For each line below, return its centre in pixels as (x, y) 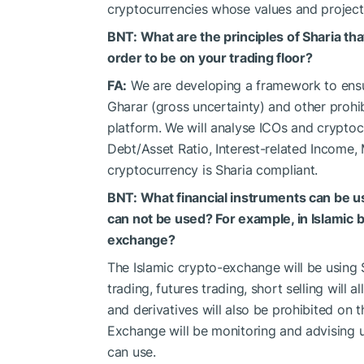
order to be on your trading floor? (210, 57)
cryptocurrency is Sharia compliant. (213, 169)
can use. (132, 351)
